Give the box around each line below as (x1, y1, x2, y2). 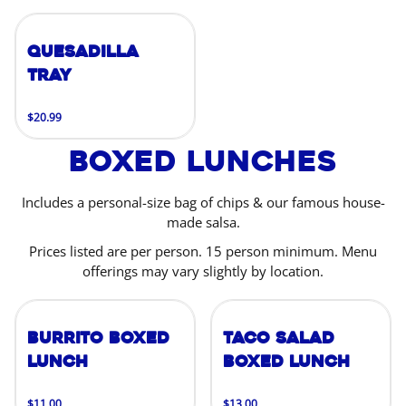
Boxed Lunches (69, 142, 337, 180)
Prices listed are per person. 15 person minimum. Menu (29, 242, 377, 260)
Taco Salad (223, 327, 334, 349)
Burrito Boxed (27, 327, 169, 349)
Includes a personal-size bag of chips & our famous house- (21, 193, 385, 211)
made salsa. (166, 213, 240, 231)
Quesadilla (27, 41, 139, 63)
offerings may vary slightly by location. (82, 262, 324, 280)
